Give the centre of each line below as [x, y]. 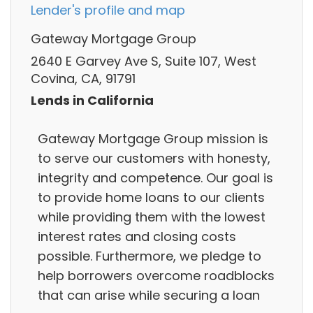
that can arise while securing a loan [149, 295]
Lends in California [92, 101]
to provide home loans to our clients [151, 197]
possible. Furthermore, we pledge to [150, 256]
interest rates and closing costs [137, 236]
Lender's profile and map [108, 10]
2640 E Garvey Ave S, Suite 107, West [144, 61]
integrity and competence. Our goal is [155, 177]
